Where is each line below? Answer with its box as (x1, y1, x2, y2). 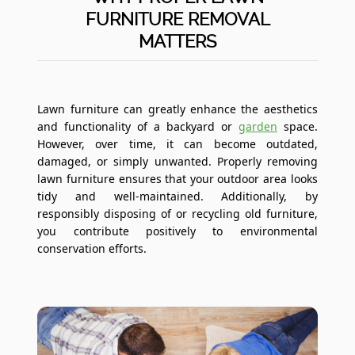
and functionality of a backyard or (37, 118, 239, 134)
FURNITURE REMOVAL (85, 8, 270, 29)
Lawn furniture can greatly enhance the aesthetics (37, 101, 318, 116)
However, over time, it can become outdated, (37, 136, 318, 151)
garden (238, 118, 277, 134)
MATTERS (139, 30, 216, 52)
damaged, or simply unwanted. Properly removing (37, 153, 318, 169)
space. (277, 118, 318, 134)
